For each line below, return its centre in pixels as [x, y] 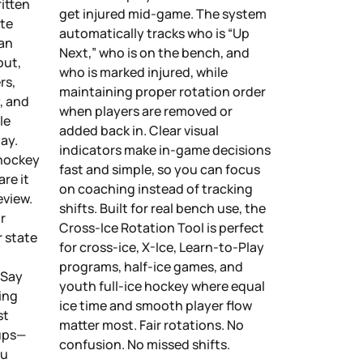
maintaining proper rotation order [162, 91]
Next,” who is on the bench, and [154, 52]
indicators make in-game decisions [165, 149]
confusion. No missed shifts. [145, 344]
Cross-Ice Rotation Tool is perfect [162, 227]
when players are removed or [146, 111]
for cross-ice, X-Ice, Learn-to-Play [162, 247]
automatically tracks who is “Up [154, 33]
